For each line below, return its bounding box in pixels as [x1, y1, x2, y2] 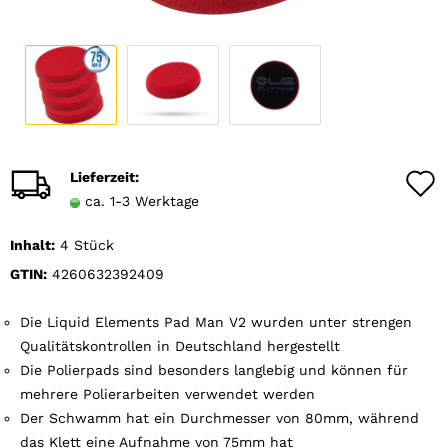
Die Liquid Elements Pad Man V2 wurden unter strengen [20, 314, 412, 330]
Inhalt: [10, 237, 55, 253]
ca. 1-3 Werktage [85, 193, 199, 209]
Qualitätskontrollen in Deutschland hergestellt [20, 338, 340, 354]
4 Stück [60, 237, 114, 253]
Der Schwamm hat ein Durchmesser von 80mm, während [20, 410, 419, 426]
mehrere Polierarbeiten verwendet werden [20, 386, 315, 402]
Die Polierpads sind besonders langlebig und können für [20, 362, 408, 378]
